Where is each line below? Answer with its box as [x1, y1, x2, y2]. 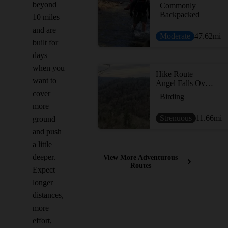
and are [33, 25, 56, 34]
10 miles [33, 13, 60, 21]
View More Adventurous [103, 154, 178, 161]
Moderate [160, 32, 190, 40]
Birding [160, 92, 184, 101]
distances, [33, 191, 64, 199]
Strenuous [160, 113, 192, 122]
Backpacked [160, 10, 199, 19]
